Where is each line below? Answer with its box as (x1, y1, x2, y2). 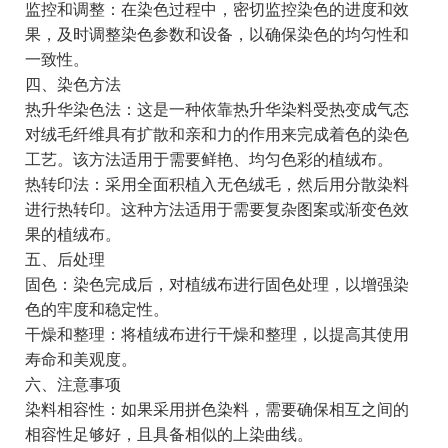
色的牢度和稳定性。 (24, 301, 169, 319)
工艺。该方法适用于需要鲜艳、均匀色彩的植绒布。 (24, 151, 393, 169)
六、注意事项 (24, 376, 121, 394)
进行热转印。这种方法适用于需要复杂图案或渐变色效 (24, 201, 409, 219)
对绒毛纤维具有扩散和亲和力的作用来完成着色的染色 (24, 126, 409, 144)
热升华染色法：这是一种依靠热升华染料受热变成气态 (24, 101, 409, 119)
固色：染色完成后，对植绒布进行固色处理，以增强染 (24, 276, 409, 294)
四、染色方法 (24, 76, 121, 94)
